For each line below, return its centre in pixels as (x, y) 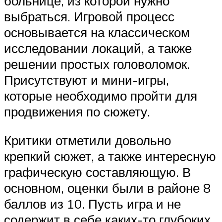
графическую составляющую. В (97, 172)
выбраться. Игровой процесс (89, 17)
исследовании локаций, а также (98, 48)
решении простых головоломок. (97, 64)
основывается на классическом (97, 32)
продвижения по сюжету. (77, 112)
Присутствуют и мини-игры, (86, 80)
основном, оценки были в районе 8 (107, 188)
